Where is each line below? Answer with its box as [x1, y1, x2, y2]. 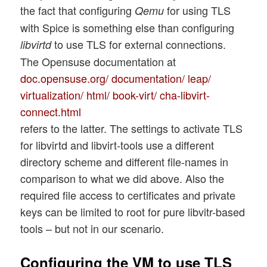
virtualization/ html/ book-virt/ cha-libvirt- [20, 87, 210, 103]
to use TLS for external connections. [51, 36, 226, 52]
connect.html [20, 104, 82, 120]
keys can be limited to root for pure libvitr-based [20, 204, 246, 220]
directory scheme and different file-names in [20, 154, 229, 170]
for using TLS [164, 2, 231, 18]
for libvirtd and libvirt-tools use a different [20, 137, 215, 153]
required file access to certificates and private [20, 187, 236, 203]
